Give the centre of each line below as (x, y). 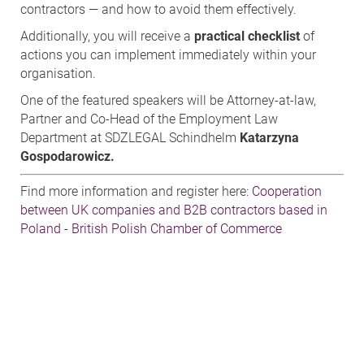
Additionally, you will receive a (107, 36)
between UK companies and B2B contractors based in (174, 210)
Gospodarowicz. (67, 156)
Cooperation (287, 191)
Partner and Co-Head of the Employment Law (149, 119)
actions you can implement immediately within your (168, 54)
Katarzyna (269, 137)
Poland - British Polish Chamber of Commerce (151, 228)
